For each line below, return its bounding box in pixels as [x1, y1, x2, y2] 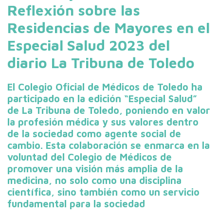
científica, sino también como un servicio [7, 186, 200, 198]
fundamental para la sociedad [7, 198, 145, 209]
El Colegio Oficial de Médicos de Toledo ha [7, 81, 202, 92]
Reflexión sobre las [7, 1, 140, 18]
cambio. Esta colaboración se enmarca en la [7, 139, 210, 151]
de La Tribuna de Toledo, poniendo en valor [7, 104, 210, 116]
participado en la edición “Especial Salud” [7, 92, 197, 104]
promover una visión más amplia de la [7, 163, 183, 174]
